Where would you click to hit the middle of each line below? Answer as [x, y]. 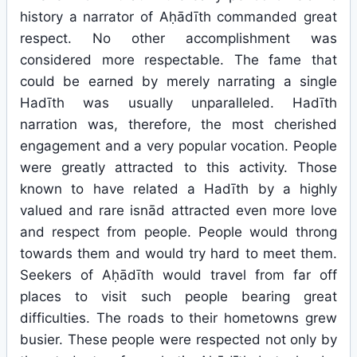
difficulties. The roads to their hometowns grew [178, 318]
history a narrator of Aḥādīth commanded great [178, 17]
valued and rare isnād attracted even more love [178, 210]
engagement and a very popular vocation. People [178, 146]
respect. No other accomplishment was [178, 38]
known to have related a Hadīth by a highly [178, 189]
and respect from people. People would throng [178, 232]
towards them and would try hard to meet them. [178, 253]
